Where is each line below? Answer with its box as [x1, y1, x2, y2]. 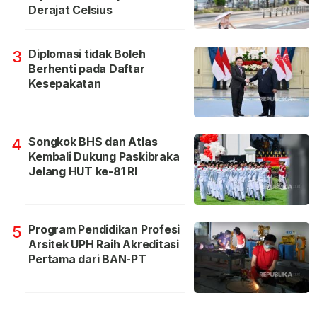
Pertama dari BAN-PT [28, 252, 146, 267]
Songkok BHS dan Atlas [28, 134, 158, 149]
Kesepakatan [28, 76, 101, 91]
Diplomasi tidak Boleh [28, 47, 146, 62]
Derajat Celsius [28, 3, 113, 18]
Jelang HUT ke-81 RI [28, 164, 137, 179]
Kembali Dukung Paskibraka [28, 149, 180, 164]
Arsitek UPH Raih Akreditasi [28, 237, 179, 252]
